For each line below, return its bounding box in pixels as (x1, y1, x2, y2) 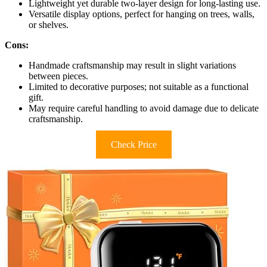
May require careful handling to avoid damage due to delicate (29, 103, 259, 114)
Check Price (110, 139, 157, 150)
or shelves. (29, 20, 69, 30)
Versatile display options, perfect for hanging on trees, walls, (29, 9, 254, 20)
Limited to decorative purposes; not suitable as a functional (29, 82, 249, 92)
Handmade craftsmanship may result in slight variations (29, 60, 236, 71)
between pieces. (29, 71, 88, 82)
